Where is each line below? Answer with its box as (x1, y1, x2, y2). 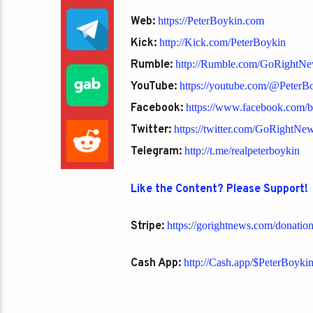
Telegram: (130, 145, 182, 159)
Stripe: (130, 219, 164, 234)
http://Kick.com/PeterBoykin (159, 36, 286, 49)
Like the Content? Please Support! (130, 182, 308, 196)
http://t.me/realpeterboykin (184, 145, 300, 157)
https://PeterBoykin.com (157, 15, 264, 27)
